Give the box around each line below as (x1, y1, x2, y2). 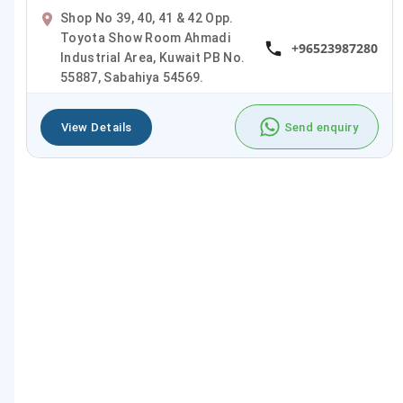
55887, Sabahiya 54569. (60, 70, 204, 85)
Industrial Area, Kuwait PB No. (60, 50, 246, 66)
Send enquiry (283, 120, 358, 134)
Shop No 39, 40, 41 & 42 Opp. (60, 11, 234, 26)
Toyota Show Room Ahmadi (60, 31, 231, 46)
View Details (61, 120, 132, 134)
